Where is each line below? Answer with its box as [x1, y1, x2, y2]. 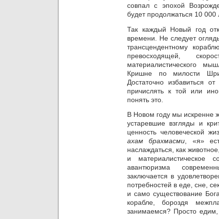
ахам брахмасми [127, 137, 185, 145]
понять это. [127, 95, 163, 104]
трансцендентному [127, 43, 188, 51]
